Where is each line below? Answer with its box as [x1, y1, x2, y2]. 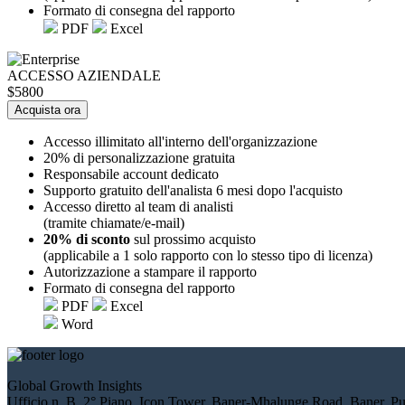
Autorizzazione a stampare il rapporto [43, 263, 257, 279]
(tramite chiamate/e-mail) [43, 214, 184, 231]
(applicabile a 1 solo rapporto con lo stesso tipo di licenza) [43, 247, 372, 263]
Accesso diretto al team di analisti [43, 198, 233, 214]
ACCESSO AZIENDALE [7, 67, 161, 83]
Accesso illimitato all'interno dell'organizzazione [43, 133, 317, 149]
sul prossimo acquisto [130, 231, 256, 247]
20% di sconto [43, 231, 130, 247]
